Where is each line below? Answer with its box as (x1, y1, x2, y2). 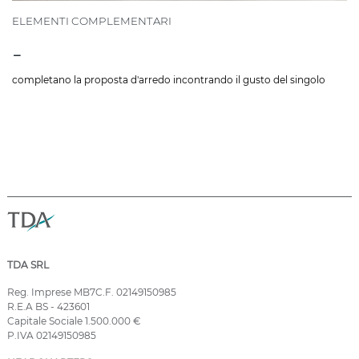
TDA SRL (7, 259, 49, 272)
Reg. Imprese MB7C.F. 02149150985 (7, 286, 176, 299)
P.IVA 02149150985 (7, 329, 96, 342)
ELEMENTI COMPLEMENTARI (12, 14, 171, 28)
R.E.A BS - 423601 (7, 301, 90, 313)
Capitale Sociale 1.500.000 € (7, 315, 141, 328)
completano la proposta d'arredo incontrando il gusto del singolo (12, 74, 325, 87)
